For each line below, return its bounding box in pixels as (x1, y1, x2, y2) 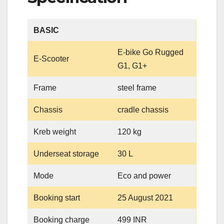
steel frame (117, 83, 157, 92)
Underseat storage (33, 149, 99, 158)
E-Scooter (33, 54, 69, 63)
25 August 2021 (117, 193, 173, 202)
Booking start (33, 193, 80, 202)
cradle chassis (117, 105, 169, 114)
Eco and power (117, 171, 171, 180)
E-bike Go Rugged (117, 47, 184, 56)
